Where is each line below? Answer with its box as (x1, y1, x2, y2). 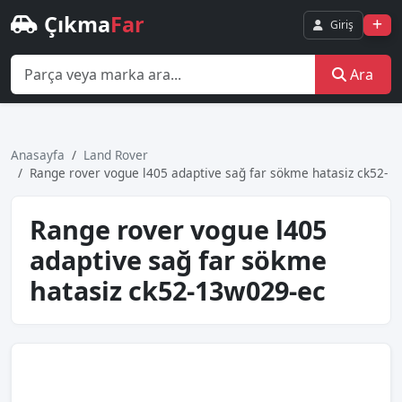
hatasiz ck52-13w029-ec (30, 273, 326, 308)
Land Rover (83, 146, 148, 163)
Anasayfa (11, 146, 65, 163)
